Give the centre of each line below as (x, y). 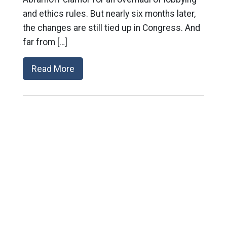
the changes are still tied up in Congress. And (111, 28)
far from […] (45, 42)
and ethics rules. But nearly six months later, (109, 14)
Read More (53, 69)
